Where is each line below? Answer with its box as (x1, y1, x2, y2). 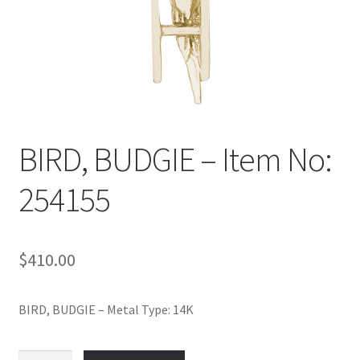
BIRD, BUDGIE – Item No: (18, 137, 332, 180)
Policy (18, 6, 52, 23)
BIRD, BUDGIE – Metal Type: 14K (18, 301, 194, 317)
